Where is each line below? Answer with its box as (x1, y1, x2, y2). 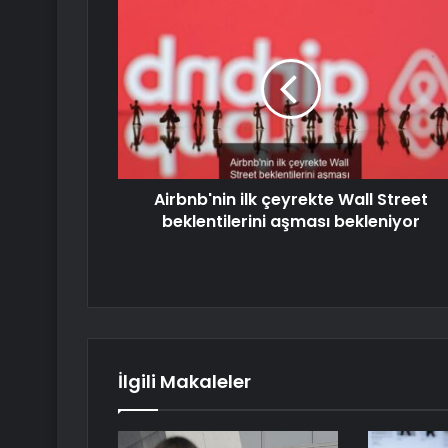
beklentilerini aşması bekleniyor (161, 210, 420, 234)
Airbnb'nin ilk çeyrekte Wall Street (153, 188, 428, 212)
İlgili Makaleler (118, 369, 251, 395)
